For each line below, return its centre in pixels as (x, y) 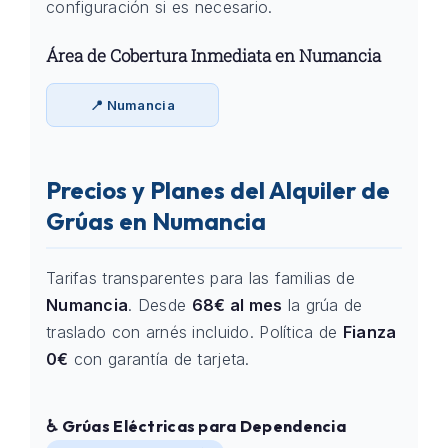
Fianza (369, 332)
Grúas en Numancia (156, 221)
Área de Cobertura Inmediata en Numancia (213, 55)
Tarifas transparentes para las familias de (200, 278)
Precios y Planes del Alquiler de (218, 190)
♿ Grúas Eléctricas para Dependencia (196, 426)
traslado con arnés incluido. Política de (194, 332)
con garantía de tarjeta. (159, 359)
